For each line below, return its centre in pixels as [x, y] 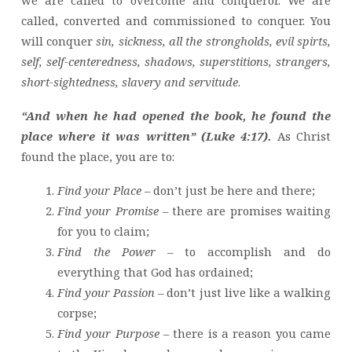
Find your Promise [108, 210]
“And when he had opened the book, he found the [176, 116]
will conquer [59, 41]
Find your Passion [106, 292]
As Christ [304, 136]
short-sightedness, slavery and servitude [129, 82]
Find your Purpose [108, 333]
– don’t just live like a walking [243, 292]
